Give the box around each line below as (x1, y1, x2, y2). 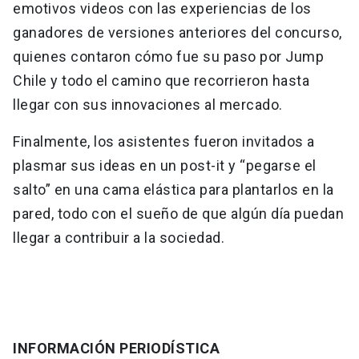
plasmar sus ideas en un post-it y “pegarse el (13, 157, 317, 175)
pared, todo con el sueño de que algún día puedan (13, 205, 344, 223)
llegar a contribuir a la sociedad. (13, 229, 224, 247)
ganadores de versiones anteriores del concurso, (13, 24, 342, 42)
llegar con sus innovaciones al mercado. (13, 96, 283, 114)
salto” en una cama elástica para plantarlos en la (13, 181, 334, 199)
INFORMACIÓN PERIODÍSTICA (13, 340, 220, 357)
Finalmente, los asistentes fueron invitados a (13, 133, 315, 151)
